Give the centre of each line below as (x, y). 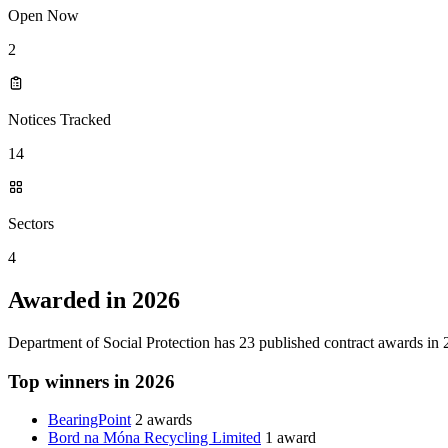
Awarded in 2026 (94, 300)
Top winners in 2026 (91, 381)
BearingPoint (89, 420)
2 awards (163, 420)
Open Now (43, 16)
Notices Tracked (59, 120)
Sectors (31, 224)
